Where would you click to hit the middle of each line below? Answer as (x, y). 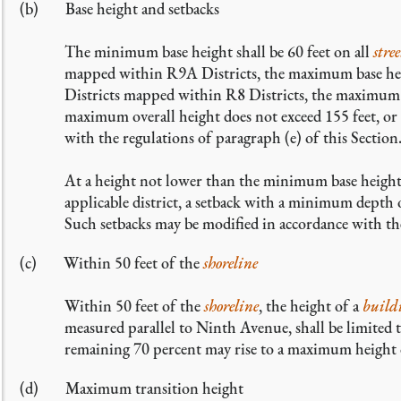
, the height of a (311, 306)
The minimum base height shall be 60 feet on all (219, 51)
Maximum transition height (154, 388)
